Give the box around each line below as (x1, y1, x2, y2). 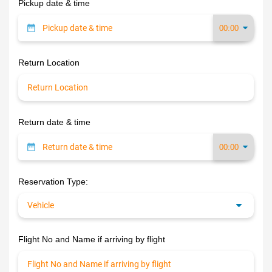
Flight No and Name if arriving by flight (18, 234, 165, 245)
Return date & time (18, 117, 90, 127)
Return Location (18, 58, 80, 68)
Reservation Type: (18, 177, 88, 187)
